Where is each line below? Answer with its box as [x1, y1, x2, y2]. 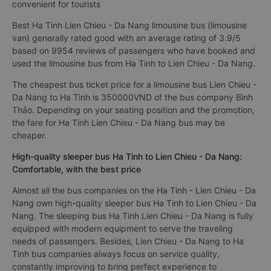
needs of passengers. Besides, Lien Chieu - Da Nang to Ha [12, 236, 244, 246]
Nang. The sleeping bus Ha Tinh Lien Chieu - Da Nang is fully [12, 211, 253, 221]
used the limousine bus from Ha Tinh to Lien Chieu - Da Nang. [12, 58, 255, 68]
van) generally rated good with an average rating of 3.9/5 [12, 33, 241, 43]
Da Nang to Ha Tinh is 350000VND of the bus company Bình [12, 92, 253, 102]
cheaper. [12, 130, 47, 140]
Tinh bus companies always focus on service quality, [12, 249, 220, 259]
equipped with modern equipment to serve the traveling [12, 223, 233, 233]
